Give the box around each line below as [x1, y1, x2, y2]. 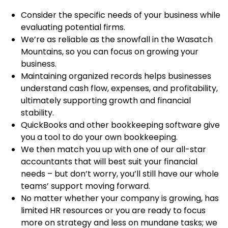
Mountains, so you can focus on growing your [20, 45, 198, 58]
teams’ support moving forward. [20, 180, 150, 192]
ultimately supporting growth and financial [20, 94, 191, 106]
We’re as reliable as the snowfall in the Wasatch [20, 33, 213, 45]
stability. [20, 106, 54, 119]
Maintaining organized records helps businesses [20, 70, 211, 82]
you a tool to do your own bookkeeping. [20, 131, 178, 143]
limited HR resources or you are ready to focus [20, 204, 206, 216]
